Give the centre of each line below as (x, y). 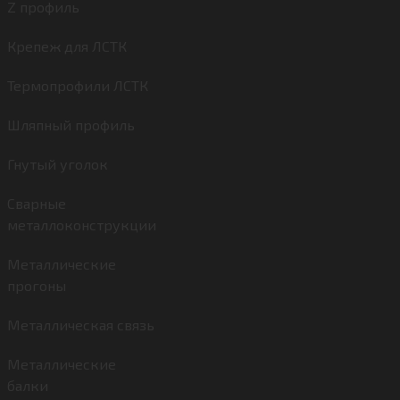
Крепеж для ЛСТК (67, 46)
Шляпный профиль (71, 125)
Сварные (37, 203)
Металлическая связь (81, 325)
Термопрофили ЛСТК (78, 85)
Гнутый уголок (58, 164)
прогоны (37, 285)
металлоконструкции (82, 225)
